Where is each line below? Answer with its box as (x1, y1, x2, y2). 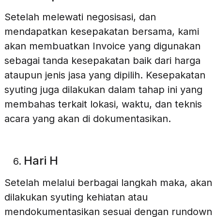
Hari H (23, 154, 58, 168)
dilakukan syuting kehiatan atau (4, 191, 148, 203)
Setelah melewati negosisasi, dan (4, 11, 156, 23)
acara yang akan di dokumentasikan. (4, 112, 171, 124)
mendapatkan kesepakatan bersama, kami (4, 25, 199, 37)
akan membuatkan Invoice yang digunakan (4, 40, 201, 52)
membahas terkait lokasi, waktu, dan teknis (4, 98, 202, 110)
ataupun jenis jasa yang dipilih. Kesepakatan (4, 69, 205, 81)
